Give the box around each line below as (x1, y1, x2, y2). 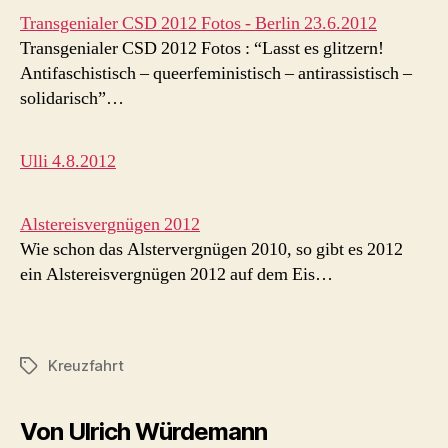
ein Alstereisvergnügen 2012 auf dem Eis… (20, 262, 333, 286)
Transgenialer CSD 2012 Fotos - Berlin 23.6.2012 (20, 11, 377, 35)
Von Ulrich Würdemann (20, 416, 268, 446)
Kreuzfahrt (48, 355, 124, 375)
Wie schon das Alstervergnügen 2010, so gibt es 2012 (20, 237, 403, 261)
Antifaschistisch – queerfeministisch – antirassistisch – (20, 61, 412, 85)
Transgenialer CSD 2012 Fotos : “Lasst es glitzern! (20, 36, 384, 60)
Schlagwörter (19, 356, 115, 376)
